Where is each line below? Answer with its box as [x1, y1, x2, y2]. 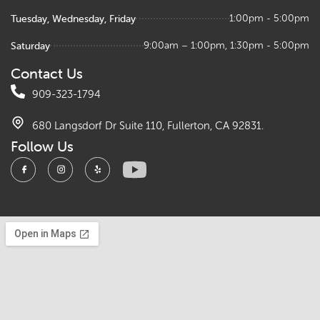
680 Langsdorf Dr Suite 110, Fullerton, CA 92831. [32, 119, 264, 131]
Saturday [11, 39, 50, 52]
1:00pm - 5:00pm [229, 12, 309, 24]
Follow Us [11, 136, 74, 155]
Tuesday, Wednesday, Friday [11, 11, 136, 25]
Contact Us [11, 64, 83, 82]
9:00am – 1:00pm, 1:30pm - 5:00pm [144, 39, 309, 51]
